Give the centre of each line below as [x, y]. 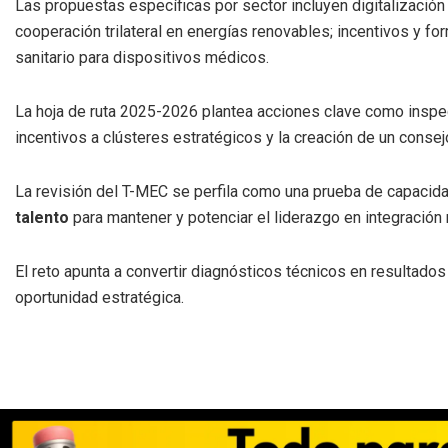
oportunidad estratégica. [99, 297]
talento [42, 217]
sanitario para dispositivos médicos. [142, 57]
